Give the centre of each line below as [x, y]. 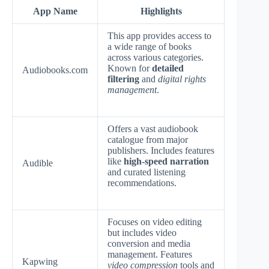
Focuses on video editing [155, 222]
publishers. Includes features [161, 150]
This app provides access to [159, 35]
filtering [123, 79]
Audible [38, 163]
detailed [168, 68]
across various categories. [156, 57]
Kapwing [40, 261]
